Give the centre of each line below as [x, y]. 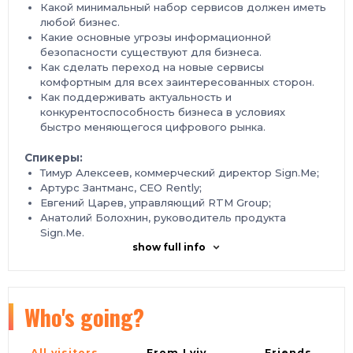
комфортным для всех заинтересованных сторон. [177, 82]
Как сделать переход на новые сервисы [152, 67]
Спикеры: [54, 158]
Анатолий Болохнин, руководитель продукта [163, 217]
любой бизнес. [80, 22]
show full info [169, 247]
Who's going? [84, 317]
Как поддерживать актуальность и [136, 97]
